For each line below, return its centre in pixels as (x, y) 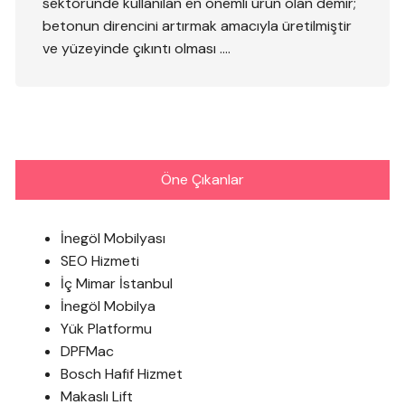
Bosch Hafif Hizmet (122, 374)
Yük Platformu (107, 329)
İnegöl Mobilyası (113, 239)
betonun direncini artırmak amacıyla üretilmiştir (198, 26)
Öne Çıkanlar (202, 180)
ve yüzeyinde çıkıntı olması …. (137, 49)
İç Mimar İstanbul (117, 284)
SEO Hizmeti (100, 261)
